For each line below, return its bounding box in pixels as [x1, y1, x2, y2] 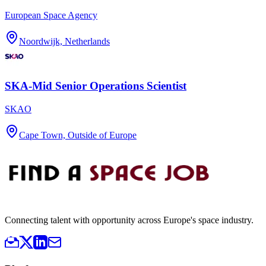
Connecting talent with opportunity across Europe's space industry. [5, 214, 254, 225]
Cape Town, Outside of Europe [19, 129, 137, 140]
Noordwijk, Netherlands [19, 36, 110, 47]
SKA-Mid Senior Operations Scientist [5, 80, 186, 93]
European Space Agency [5, 10, 97, 21]
